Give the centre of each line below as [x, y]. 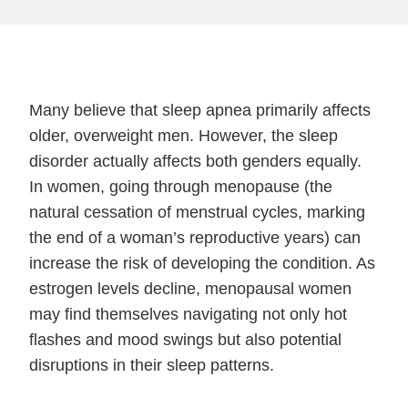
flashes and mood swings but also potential [186, 340]
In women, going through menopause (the [181, 187]
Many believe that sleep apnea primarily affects [200, 110]
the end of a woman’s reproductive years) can [195, 238]
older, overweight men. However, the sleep [184, 136]
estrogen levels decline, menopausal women [191, 289]
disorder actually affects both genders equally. [196, 161]
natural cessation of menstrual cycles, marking [198, 212]
